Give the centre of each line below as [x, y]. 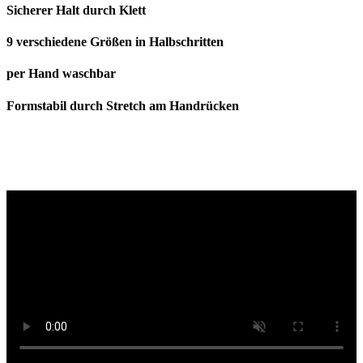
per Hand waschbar [61, 74]
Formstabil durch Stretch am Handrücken [123, 105]
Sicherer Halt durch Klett [76, 10]
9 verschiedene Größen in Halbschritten [115, 42]
